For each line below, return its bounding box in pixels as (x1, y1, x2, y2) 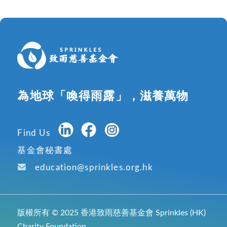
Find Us (17, 129, 58, 138)
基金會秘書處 (17, 146, 73, 155)
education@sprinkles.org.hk (34, 163, 153, 172)
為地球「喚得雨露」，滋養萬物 (17, 90, 189, 102)
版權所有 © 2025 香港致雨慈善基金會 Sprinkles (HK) (17, 208, 206, 217)
